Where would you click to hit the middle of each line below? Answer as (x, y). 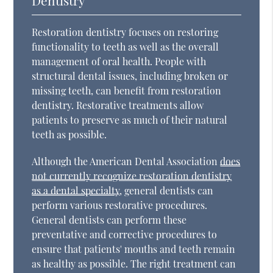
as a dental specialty (76, 190)
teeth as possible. (69, 134)
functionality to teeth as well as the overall (126, 46)
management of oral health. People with (119, 61)
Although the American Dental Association (126, 161)
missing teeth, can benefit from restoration (127, 90)
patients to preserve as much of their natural (130, 119)
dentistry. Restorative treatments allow (118, 105)
